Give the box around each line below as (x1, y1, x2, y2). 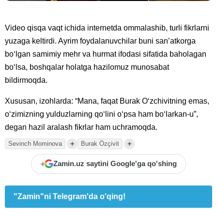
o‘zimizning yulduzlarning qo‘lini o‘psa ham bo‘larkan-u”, (5, 109, 198, 118)
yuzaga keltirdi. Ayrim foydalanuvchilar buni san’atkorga (5, 36, 196, 45)
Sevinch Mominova (8, 139, 62, 147)
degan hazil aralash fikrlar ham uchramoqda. (5, 123, 157, 131)
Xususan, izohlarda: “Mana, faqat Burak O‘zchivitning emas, (5, 96, 209, 105)
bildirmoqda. (5, 76, 47, 84)
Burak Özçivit (81, 139, 119, 147)
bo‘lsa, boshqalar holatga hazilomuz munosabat (5, 62, 169, 71)
